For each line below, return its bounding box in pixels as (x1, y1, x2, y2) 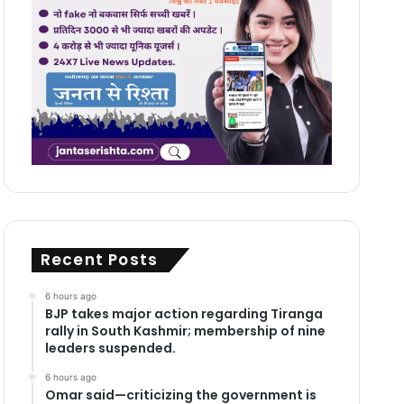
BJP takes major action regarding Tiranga (44, 304, 323, 323)
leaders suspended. (44, 338, 176, 357)
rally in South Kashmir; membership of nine (44, 321, 326, 340)
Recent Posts (40, 248, 159, 271)
